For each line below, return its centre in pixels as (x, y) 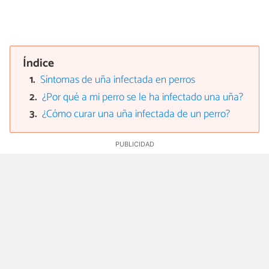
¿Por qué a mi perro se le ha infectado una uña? (143, 97)
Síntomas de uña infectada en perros (118, 80)
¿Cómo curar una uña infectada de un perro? (136, 114)
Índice (39, 64)
